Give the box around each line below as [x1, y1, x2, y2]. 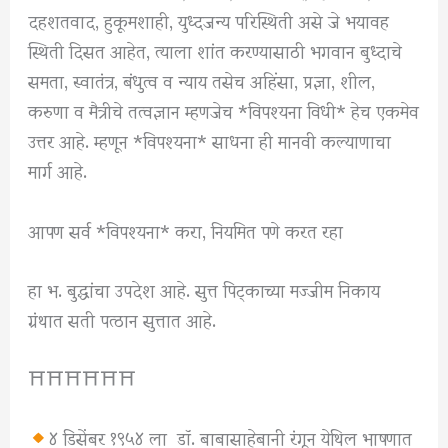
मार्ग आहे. [28, 143, 88, 197]
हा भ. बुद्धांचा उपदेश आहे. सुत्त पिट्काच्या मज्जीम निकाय [28, 261, 381, 315]
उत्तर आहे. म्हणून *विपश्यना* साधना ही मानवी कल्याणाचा [28, 113, 392, 167]
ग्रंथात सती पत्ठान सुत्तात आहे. [28, 291, 217, 345]
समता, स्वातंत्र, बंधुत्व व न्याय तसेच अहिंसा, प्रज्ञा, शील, [28, 53, 376, 107]
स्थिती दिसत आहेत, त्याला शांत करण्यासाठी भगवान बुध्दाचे [28, 23, 403, 77]
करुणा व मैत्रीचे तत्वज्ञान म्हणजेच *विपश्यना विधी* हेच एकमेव [28, 83, 420, 137]
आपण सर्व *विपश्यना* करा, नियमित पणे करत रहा [28, 202, 344, 256]
